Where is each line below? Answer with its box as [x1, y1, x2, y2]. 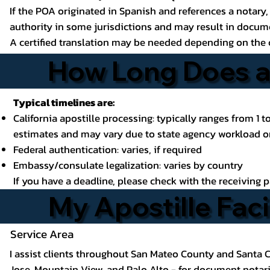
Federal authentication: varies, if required [13, 142, 202, 157]
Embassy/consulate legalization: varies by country [13, 157, 243, 173]
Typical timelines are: [13, 95, 115, 110]
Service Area [10, 225, 74, 243]
